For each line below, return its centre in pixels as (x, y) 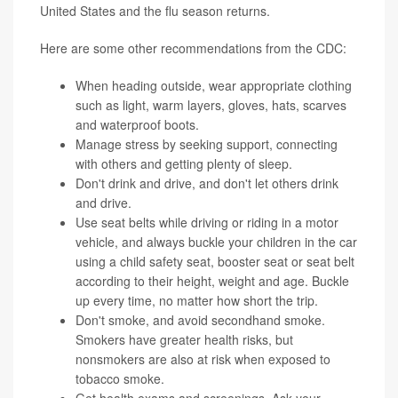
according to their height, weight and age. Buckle (212, 280)
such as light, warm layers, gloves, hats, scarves (211, 104)
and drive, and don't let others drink (237, 183)
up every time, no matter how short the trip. (197, 300)
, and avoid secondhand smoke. (235, 319)
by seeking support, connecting (248, 143)
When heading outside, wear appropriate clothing (214, 85)
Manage (100, 143)
